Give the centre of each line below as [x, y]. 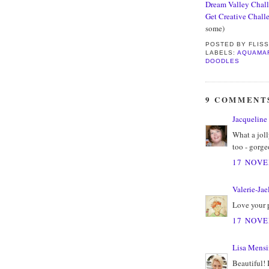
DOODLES [223, 61]
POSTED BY [227, 44]
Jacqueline [250, 119]
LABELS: [222, 52]
